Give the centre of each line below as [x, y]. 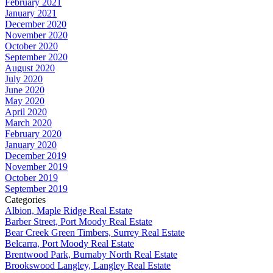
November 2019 [36, 167]
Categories [25, 200]
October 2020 [31, 46]
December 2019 [36, 156]
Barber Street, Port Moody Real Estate [79, 222]
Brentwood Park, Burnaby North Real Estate [91, 255]
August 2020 [30, 68]
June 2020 [25, 90]
